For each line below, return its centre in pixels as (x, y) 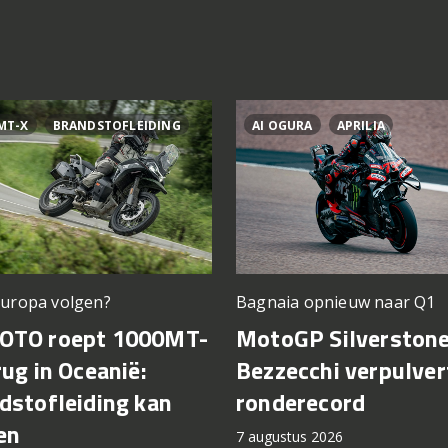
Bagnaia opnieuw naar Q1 (336, 302)
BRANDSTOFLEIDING (116, 126)
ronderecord (301, 402)
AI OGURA (282, 126)
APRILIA (361, 126)
